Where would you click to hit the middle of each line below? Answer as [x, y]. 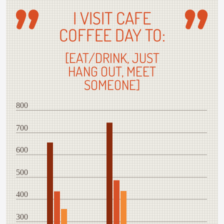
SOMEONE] [112, 85]
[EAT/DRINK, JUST [112, 58]
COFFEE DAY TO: [112, 35]
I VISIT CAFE [112, 18]
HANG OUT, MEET [112, 71]
